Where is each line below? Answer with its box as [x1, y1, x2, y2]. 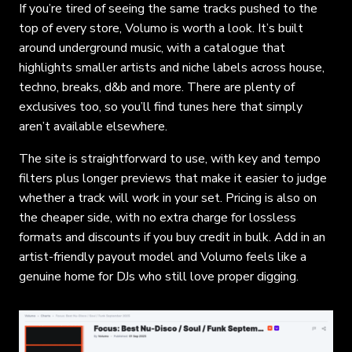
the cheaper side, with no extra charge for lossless [19, 208, 296, 226]
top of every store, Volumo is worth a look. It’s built [19, 19, 303, 37]
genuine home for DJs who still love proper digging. [19, 267, 299, 285]
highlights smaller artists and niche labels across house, [19, 58, 324, 76]
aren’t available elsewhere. [19, 117, 167, 135]
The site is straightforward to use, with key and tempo [19, 149, 321, 167]
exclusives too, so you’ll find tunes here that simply [19, 97, 302, 115]
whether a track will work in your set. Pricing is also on [19, 189, 317, 207]
